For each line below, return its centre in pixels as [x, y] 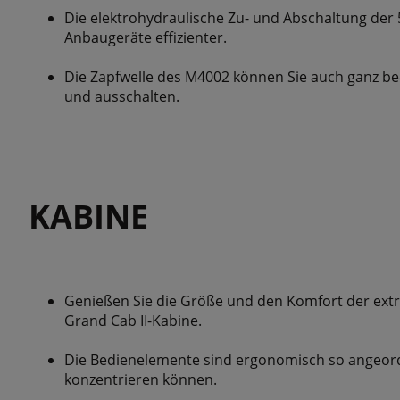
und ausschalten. [122, 96]
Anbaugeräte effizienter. [146, 37]
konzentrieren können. [141, 379]
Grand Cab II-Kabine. [133, 321]
